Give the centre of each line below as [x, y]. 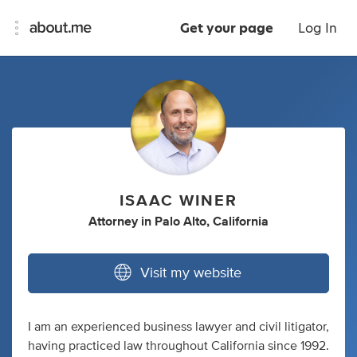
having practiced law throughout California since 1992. [178, 346]
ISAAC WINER [178, 201]
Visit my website [191, 274]
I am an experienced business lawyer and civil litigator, [178, 327]
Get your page [227, 28]
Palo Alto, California [212, 222]
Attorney [113, 222]
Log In [318, 28]
